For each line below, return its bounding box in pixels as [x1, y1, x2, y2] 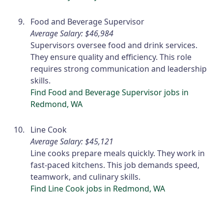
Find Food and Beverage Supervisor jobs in [30, 87, 189, 98]
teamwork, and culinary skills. [30, 171, 141, 183]
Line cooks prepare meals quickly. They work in [30, 148, 205, 159]
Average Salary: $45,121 [30, 136, 114, 147]
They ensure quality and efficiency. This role [30, 52, 192, 63]
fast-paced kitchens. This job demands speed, [30, 160, 200, 171]
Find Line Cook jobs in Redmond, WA [30, 183, 165, 194]
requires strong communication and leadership [30, 63, 207, 75]
